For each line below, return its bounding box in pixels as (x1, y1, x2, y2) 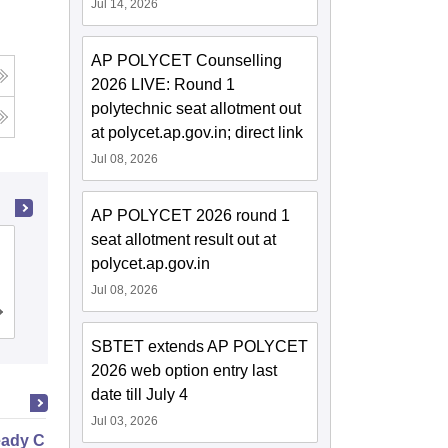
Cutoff (60, 308, 95, 324)
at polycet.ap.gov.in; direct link (91, 124, 304, 142)
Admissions (119, 308, 187, 324)
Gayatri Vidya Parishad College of (99, 239, 353, 257)
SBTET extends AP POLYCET (91, 338, 309, 356)
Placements (211, 308, 280, 324)
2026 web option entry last (91, 362, 278, 380)
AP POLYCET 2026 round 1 (91, 207, 291, 225)
